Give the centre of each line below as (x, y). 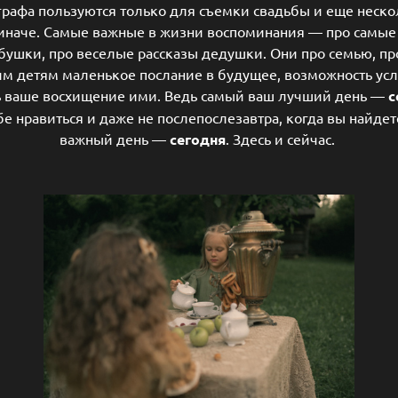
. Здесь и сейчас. (282, 138)
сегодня (198, 139)
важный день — (115, 138)
